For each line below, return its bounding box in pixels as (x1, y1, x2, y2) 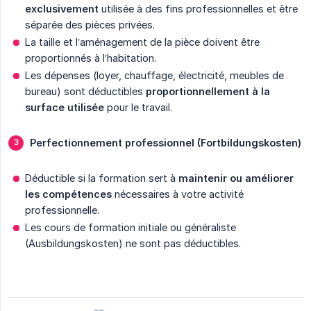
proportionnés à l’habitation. (25, 51, 156, 64)
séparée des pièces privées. (25, 18, 155, 31)
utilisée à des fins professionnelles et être (99, 2, 298, 15)
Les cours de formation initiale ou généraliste (25, 221, 236, 233)
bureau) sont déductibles (25, 85, 146, 97)
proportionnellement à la (146, 85, 270, 97)
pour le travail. (104, 101, 172, 113)
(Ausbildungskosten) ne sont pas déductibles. (25, 237, 241, 249)
